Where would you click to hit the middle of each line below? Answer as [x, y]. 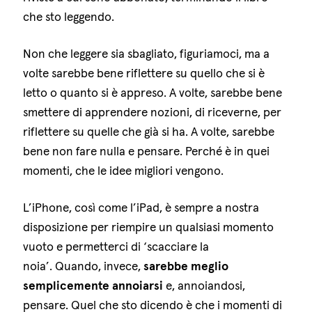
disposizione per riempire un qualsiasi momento [149, 227]
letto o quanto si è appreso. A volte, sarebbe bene [153, 92]
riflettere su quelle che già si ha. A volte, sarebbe [149, 131]
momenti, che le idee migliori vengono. [124, 170]
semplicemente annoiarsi [93, 285]
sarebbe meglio [186, 266]
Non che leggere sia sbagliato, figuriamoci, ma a [147, 53]
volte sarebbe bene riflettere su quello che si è [144, 73]
